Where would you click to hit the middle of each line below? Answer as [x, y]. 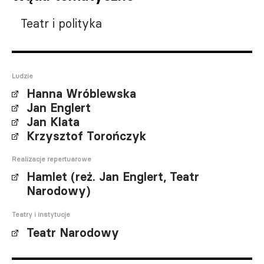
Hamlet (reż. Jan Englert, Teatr [113, 177]
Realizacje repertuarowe [52, 159]
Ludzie [22, 76]
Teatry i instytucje [41, 214]
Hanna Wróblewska [81, 94]
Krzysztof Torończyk [86, 136]
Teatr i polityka [61, 23]
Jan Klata [53, 122]
